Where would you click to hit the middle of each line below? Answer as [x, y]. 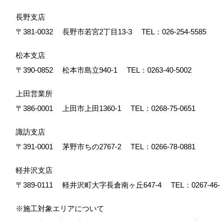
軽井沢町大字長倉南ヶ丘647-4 [115, 185]
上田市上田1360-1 [95, 108]
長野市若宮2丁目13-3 [100, 32]
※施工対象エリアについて [60, 208]
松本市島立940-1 [93, 70]
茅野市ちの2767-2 [95, 147]
